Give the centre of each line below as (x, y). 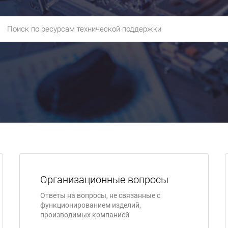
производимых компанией (85, 215)
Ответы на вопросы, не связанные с (100, 195)
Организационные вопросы (104, 180)
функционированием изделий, (91, 205)
